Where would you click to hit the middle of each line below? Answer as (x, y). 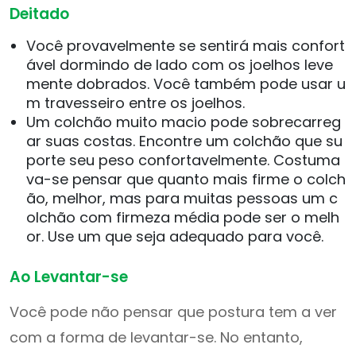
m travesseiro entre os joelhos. (135, 103)
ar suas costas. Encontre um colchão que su (184, 141)
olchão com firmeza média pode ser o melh (183, 217)
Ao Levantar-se (69, 277)
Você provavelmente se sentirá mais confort (186, 46)
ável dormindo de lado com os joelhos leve (180, 65)
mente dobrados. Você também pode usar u (186, 84)
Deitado (39, 14)
